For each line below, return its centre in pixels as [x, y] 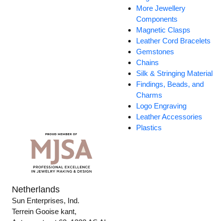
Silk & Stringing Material [175, 74]
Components [157, 19]
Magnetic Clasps [164, 30]
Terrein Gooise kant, [44, 212]
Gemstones [155, 52]
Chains [148, 63]
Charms [149, 95]
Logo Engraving [162, 106]
